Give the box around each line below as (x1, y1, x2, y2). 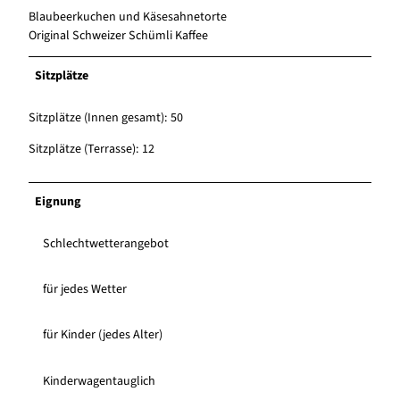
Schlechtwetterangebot (43, 235, 169, 254)
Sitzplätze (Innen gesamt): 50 (29, 109, 183, 128)
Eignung (35, 193, 82, 212)
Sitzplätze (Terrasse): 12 (29, 140, 154, 159)
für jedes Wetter (43, 280, 127, 299)
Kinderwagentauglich (43, 371, 155, 390)
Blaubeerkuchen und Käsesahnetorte (29, 8, 227, 27)
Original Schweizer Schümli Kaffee (29, 27, 208, 46)
